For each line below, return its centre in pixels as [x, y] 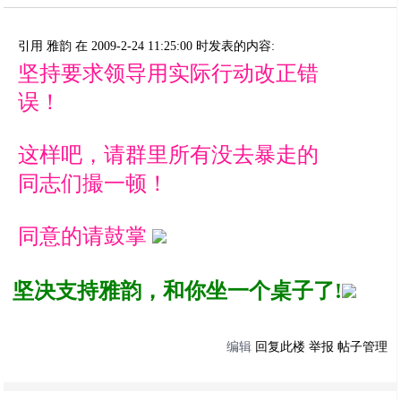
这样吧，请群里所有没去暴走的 [169, 155]
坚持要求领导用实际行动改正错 [169, 73]
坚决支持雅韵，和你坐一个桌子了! [178, 291]
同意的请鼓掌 [85, 236]
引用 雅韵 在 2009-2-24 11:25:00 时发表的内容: [147, 46]
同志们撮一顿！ [94, 183]
